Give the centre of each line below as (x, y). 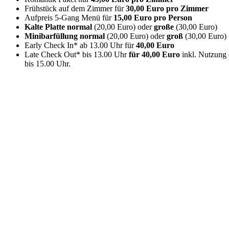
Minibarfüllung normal (66, 36)
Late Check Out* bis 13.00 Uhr (77, 54)
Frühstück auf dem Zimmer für (75, 8)
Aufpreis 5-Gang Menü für (69, 18)
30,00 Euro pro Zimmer (167, 8)
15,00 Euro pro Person (153, 18)
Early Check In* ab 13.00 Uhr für (79, 45)
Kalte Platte (46, 27)
